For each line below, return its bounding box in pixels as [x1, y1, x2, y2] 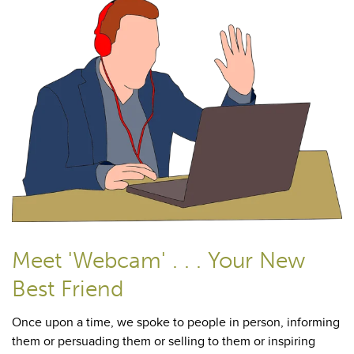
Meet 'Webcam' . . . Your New [12, 247, 305, 274]
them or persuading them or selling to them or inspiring [12, 333, 315, 350]
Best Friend [12, 276, 123, 303]
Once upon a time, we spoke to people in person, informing [12, 314, 340, 331]
